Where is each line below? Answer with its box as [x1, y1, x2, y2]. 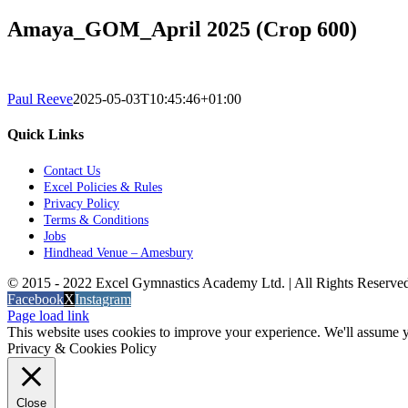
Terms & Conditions [44, 213, 148, 228]
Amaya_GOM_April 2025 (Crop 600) [7, 16, 357, 41]
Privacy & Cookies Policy [7, 341, 157, 357]
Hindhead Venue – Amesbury [44, 246, 193, 260]
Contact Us [44, 164, 100, 178]
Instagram [75, 291, 131, 308]
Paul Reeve [7, 90, 73, 107]
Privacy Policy [44, 197, 119, 211]
